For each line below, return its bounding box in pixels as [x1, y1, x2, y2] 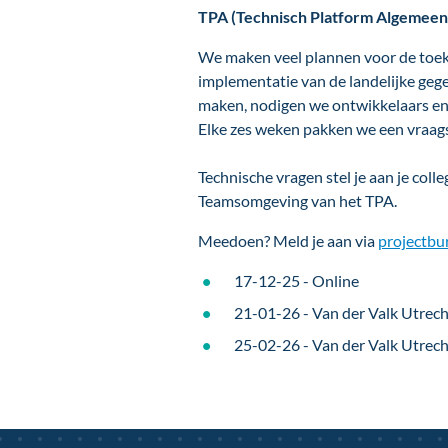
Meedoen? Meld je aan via [197, 230, 378, 250]
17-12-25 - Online [233, 270, 359, 290]
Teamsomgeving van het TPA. [197, 190, 397, 210]
